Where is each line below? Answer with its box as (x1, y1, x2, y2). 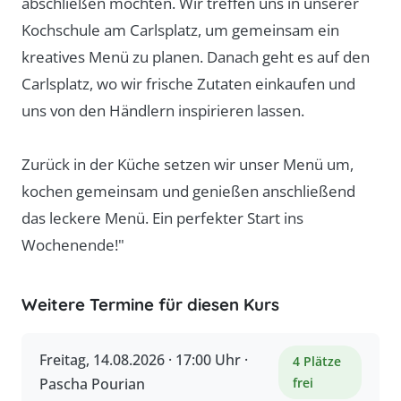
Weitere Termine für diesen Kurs (21, 294, 279, 315)
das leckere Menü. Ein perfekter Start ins (21, 208, 303, 228)
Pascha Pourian (39, 374, 145, 394)
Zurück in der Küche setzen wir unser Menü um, (21, 154, 354, 175)
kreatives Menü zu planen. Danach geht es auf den (21, 47, 370, 67)
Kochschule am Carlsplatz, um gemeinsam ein (21, 20, 339, 40)
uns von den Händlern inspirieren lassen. (21, 100, 304, 121)
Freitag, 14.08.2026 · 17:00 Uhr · (39, 350, 248, 370)
